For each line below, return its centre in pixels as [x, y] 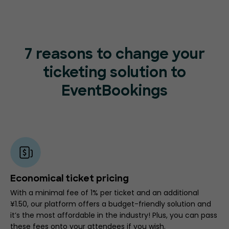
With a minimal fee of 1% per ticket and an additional [105, 192]
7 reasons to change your [114, 55]
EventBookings [114, 92]
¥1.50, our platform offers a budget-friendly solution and [111, 204]
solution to [148, 73]
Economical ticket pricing [70, 179]
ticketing [76, 73]
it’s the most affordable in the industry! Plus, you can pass [114, 215]
